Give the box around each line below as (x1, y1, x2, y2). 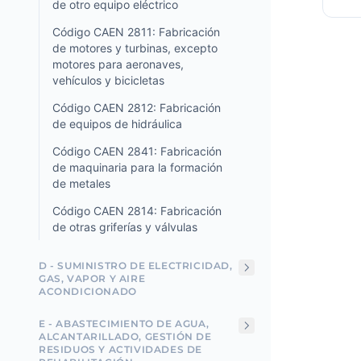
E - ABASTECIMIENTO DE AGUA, (39, 317, 210, 330)
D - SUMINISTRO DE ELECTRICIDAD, (39, 259, 233, 272)
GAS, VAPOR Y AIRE (39, 272, 146, 284)
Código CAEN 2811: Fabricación (52, 25, 220, 39)
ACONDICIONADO (39, 285, 137, 297)
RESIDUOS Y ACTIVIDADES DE (39, 343, 203, 355)
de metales (52, 176, 110, 190)
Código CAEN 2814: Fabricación (52, 204, 222, 218)
